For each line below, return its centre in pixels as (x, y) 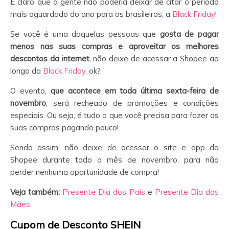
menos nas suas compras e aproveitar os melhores (114, 46)
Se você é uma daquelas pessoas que (85, 34)
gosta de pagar (189, 34)
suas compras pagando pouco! (64, 127)
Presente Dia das (187, 192)
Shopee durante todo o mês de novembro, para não (114, 159)
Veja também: (37, 192)
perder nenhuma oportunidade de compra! (85, 172)
